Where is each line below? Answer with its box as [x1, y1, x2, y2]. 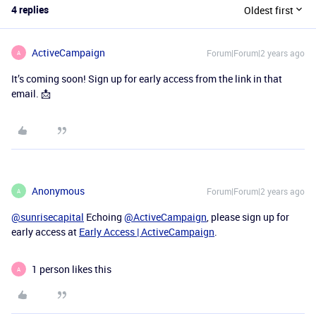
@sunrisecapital [11, 210, 84, 224]
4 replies [11, 3, 49, 16]
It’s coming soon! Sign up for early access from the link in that [11, 72, 282, 85]
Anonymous [32, 184, 85, 197]
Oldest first [244, 3, 293, 17]
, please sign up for [207, 210, 289, 224]
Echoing [84, 210, 124, 224]
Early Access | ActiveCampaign [79, 225, 214, 238]
